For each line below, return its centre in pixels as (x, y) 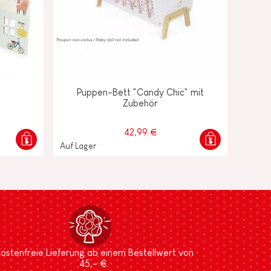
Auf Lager (78, 145)
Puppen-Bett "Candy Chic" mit (140, 92)
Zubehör (140, 103)
